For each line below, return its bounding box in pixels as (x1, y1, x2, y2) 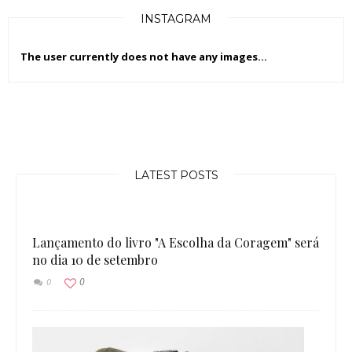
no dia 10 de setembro (32, 251, 158, 269)
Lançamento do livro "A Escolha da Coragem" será (32, 234, 319, 251)
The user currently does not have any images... (20, 49, 267, 64)
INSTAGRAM (141, 12, 211, 27)
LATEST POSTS (134, 168, 218, 183)
